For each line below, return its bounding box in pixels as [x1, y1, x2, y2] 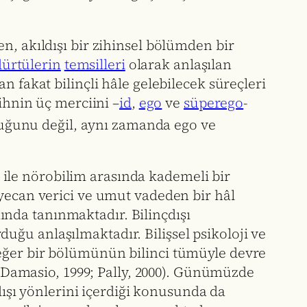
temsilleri [64, 54, 125, 74]
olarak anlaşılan [125, 54, 232, 74]
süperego [183, 93, 244, 112]
